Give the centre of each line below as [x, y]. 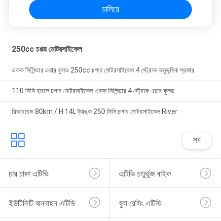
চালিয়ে [110, 9]
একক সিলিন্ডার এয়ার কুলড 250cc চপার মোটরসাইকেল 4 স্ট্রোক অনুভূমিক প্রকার [103, 70]
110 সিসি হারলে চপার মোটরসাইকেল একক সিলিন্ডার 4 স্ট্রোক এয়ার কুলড [93, 91]
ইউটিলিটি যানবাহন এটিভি [42, 203]
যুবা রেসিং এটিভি [140, 203]
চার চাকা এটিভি [29, 174]
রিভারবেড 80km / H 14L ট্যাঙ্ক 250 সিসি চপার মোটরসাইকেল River [94, 111]
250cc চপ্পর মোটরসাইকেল [47, 49]
